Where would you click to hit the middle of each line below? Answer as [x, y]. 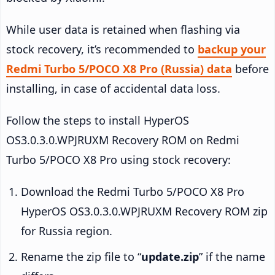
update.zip [170, 256]
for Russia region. [67, 230]
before [250, 68]
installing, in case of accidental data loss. [113, 88]
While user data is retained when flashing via [123, 29]
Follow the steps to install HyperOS [98, 120]
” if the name [232, 256]
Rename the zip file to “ [81, 256]
